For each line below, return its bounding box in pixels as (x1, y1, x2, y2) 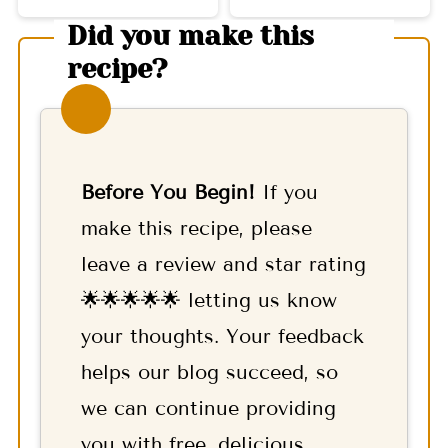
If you (254, 179, 318, 204)
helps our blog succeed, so (80, 359, 338, 384)
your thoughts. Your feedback (80, 323, 364, 348)
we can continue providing (80, 395, 336, 420)
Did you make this (67, 19, 315, 52)
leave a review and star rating (80, 251, 366, 276)
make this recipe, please (80, 215, 312, 240)
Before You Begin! (80, 179, 255, 204)
